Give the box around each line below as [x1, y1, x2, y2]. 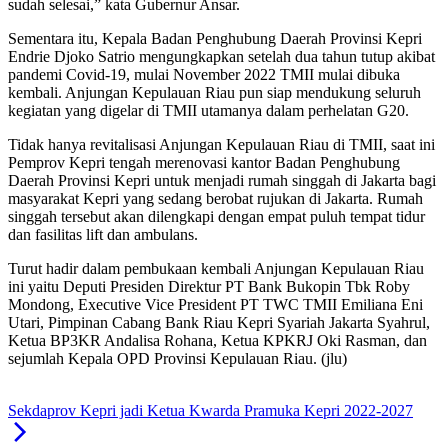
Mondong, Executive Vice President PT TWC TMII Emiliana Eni [8, 296, 423, 314]
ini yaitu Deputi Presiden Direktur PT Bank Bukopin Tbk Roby [8, 278, 410, 296]
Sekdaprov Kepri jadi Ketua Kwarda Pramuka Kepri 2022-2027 [8, 402, 413, 420]
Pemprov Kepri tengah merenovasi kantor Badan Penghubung [8, 154, 400, 172]
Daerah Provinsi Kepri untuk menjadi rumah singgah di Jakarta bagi [8, 172, 436, 190]
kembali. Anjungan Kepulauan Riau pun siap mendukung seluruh [8, 84, 421, 102]
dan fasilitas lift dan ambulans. [8, 226, 198, 244]
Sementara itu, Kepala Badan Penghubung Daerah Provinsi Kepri [8, 30, 422, 48]
